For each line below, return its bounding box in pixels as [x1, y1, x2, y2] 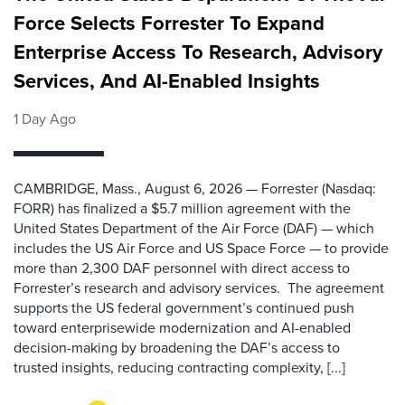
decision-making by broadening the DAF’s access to [14, 337, 340, 358]
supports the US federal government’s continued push [14, 297, 354, 318]
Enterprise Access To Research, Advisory [14, 37, 382, 67]
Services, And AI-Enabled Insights [14, 66, 320, 96]
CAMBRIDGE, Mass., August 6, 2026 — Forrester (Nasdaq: [14, 178, 376, 199]
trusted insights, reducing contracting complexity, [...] [14, 357, 345, 378]
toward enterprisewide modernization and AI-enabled [14, 317, 351, 338]
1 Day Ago [14, 108, 76, 129]
